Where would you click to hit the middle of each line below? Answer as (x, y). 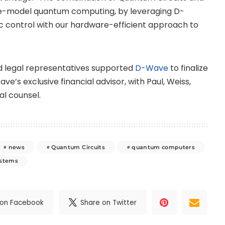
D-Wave (152, 68)
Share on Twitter (109, 202)
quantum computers (163, 147)
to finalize (188, 68)
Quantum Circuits (78, 147)
